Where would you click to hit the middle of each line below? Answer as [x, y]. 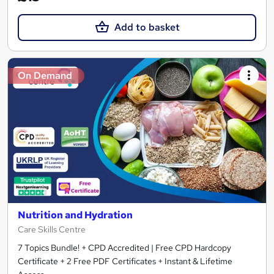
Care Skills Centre [52, 230]
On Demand [45, 75]
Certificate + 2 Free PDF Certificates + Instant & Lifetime [125, 261]
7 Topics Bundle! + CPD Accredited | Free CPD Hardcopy [124, 248]
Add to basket [147, 27]
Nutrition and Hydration [75, 215]
